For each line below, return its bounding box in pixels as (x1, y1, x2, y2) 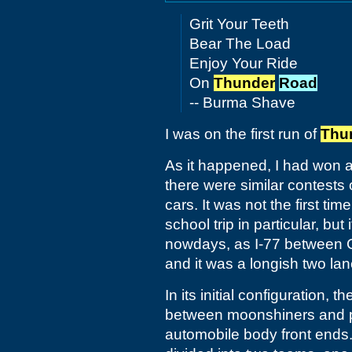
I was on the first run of (165, 126, 321, 142)
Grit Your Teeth (189, 16, 289, 32)
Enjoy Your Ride (189, 55, 298, 71)
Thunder (214, 75, 275, 91)
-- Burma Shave (189, 94, 295, 111)
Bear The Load (189, 35, 291, 52)
